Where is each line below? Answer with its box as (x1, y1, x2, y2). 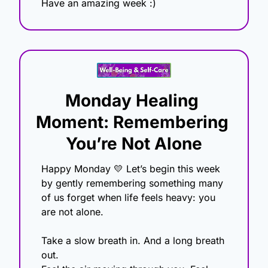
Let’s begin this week (123, 163, 220, 175)
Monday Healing (65, 90, 199, 111)
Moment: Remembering (35, 112, 229, 133)
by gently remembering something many (41, 177, 223, 190)
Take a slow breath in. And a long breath (41, 234, 224, 247)
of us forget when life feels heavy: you (41, 191, 215, 204)
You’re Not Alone (66, 133, 202, 154)
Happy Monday (41, 163, 114, 175)
